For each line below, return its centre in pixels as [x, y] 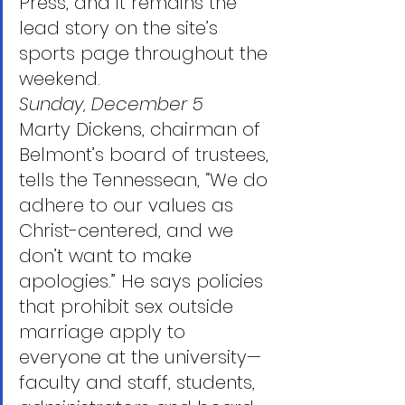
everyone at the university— [140, 357]
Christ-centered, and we [129, 231]
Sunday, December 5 [111, 104]
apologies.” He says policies [144, 281]
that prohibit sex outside [129, 306]
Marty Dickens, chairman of [142, 129]
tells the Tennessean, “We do [146, 180]
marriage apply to [105, 332]
